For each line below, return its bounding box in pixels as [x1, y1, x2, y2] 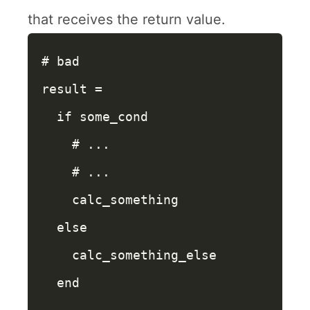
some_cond [80, 109, 148, 124]
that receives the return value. [28, 11, 226, 28]
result [42, 82, 87, 96]
